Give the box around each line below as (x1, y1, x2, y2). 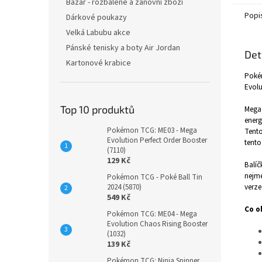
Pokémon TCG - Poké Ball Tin (107, 172, 202, 182)
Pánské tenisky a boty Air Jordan (66, 42, 180, 54)
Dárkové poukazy (66, 12, 127, 23)
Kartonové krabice (66, 57, 131, 69)
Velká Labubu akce (66, 27, 130, 39)
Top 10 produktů (60, 103, 135, 116)
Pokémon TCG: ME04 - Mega (107, 209, 197, 219)
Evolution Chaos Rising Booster (107, 219, 208, 229)
